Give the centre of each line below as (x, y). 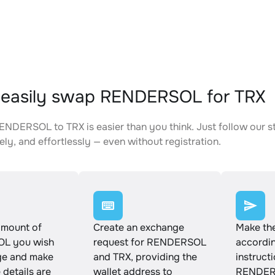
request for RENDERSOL (150, 242)
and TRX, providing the (145, 257)
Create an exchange (139, 227)
